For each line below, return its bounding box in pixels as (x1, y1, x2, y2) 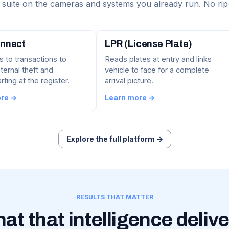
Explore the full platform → (66, 134, 163, 144)
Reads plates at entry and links (105, 55, 212, 64)
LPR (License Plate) (105, 39, 192, 50)
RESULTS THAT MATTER (76, 193, 153, 201)
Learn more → (105, 93, 155, 102)
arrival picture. (105, 76, 153, 85)
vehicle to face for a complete (105, 65, 209, 75)
